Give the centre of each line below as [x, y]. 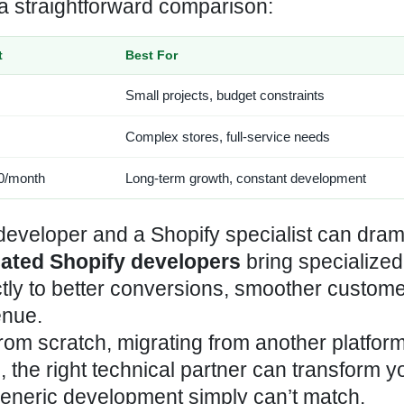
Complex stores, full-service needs [228, 137]
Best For [151, 55]
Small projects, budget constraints [225, 95]
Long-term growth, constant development [246, 178]
